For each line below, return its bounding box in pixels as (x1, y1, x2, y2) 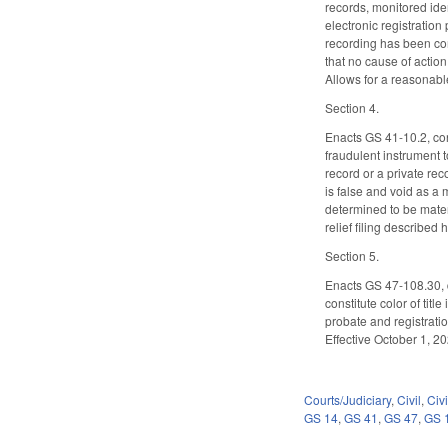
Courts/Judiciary (304, 391, 392, 409)
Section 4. (325, 99, 380, 117)
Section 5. (325, 246, 380, 264)
